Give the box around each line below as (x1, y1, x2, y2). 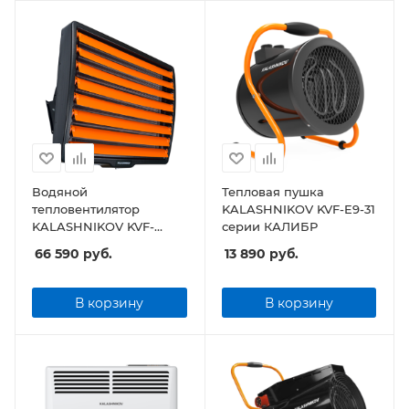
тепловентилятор (32, 202, 140, 217)
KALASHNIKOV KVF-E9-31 (221, 202, 375, 217)
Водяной (32, 184, 88, 200)
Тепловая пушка (221, 184, 324, 200)
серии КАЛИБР (221, 219, 318, 235)
